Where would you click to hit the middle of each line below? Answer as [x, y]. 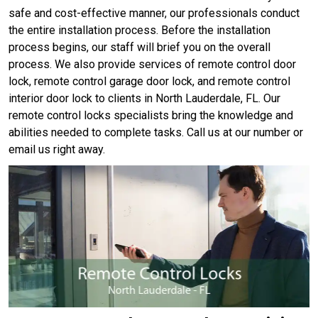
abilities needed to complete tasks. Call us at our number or [156, 132]
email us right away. [57, 149]
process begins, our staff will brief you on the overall [139, 47]
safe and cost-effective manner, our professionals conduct [154, 13]
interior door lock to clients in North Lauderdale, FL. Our [144, 98]
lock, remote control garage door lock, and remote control [149, 81]
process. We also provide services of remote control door [152, 64]
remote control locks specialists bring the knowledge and [151, 115]
